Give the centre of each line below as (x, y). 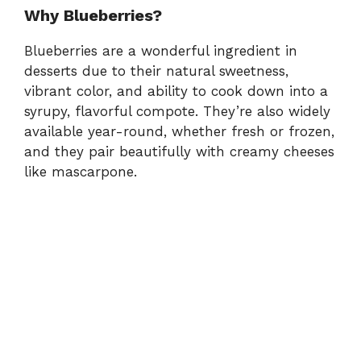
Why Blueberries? (93, 15)
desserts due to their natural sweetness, (156, 71)
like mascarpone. (81, 171)
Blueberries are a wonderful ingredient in (161, 50)
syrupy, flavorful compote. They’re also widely (177, 111)
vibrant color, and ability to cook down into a (176, 91)
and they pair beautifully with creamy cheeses (179, 151)
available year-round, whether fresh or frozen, (179, 131)
